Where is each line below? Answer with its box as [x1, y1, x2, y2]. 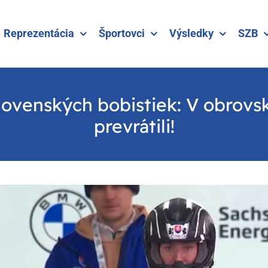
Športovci [99, 27, 145, 40]
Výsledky [169, 27, 214, 40]
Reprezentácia [4, 27, 74, 40]
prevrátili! [93, 114, 175, 138]
